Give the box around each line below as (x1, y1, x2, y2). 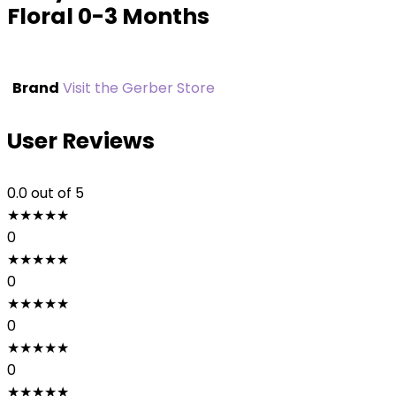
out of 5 (31, 183, 84, 203)
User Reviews (7, 126, 155, 156)
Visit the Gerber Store (63, 78, 215, 98)
